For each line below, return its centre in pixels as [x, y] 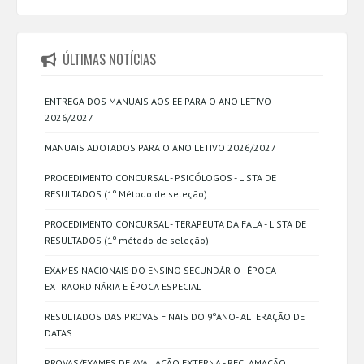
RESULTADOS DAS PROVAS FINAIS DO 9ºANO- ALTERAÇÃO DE [175, 316]
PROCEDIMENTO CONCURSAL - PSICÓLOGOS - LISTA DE [160, 178]
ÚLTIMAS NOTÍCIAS [110, 59]
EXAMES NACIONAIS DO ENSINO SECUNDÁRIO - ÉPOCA [160, 270]
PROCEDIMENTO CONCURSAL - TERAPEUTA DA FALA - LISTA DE [175, 224]
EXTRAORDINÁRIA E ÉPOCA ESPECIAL [123, 286]
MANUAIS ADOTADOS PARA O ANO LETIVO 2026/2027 [160, 147]
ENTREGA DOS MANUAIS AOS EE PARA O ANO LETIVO [158, 101]
